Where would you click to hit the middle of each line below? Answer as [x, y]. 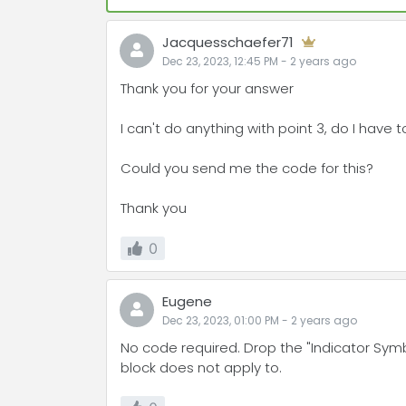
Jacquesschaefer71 [228, 42]
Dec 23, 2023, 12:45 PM [220, 61]
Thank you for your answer [207, 88]
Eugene [187, 301]
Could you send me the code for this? [247, 168]
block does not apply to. [201, 367]
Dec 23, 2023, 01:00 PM [221, 320]
